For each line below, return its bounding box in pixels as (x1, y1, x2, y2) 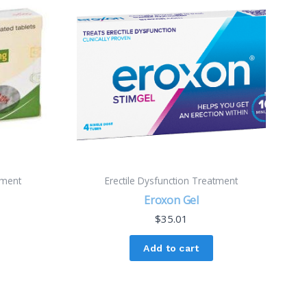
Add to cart (143, 242, 199, 254)
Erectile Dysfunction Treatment (105, 174, 238, 188)
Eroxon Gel (144, 193, 199, 208)
